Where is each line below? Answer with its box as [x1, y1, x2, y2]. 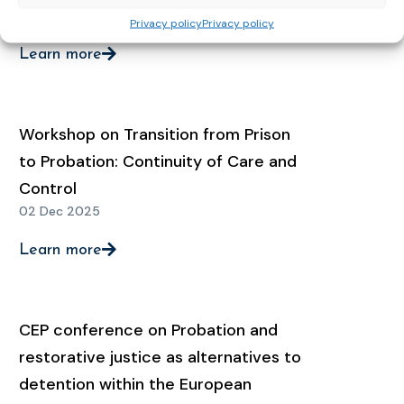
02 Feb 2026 [19, 7, 98, 23]
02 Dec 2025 [19, 203, 100, 219]
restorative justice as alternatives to [19, 346, 301, 368]
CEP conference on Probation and [19, 319, 278, 341]
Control [19, 178, 77, 199]
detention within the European [19, 373, 252, 395]
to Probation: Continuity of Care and [19, 151, 297, 172]
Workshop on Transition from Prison [19, 124, 290, 145]
